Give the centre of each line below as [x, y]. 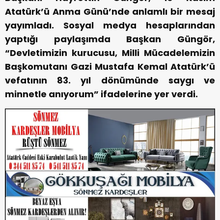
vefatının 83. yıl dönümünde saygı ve [110, 80]
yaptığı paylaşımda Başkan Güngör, [110, 39]
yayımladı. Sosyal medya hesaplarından [110, 25]
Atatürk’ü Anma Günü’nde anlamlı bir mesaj [110, 11]
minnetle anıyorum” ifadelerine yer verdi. [101, 94]
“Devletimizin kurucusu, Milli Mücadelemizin [110, 53]
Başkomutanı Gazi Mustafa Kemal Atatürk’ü [110, 66]
